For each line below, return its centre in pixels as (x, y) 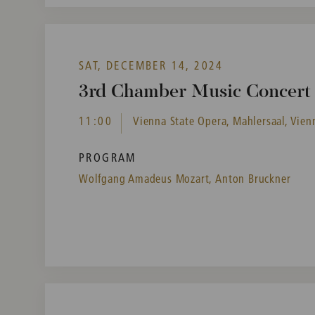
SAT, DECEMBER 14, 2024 (151, 65)
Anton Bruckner (253, 179)
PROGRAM (108, 157)
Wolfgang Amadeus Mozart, (146, 179)
